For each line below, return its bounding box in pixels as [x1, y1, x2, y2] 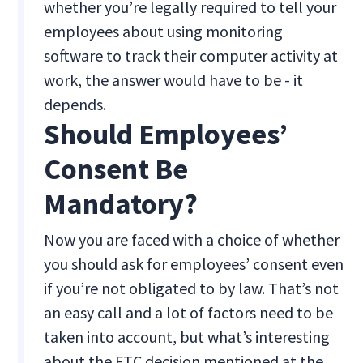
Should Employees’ [44, 116, 288, 153]
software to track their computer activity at [44, 45, 339, 66]
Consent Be [44, 151, 189, 188]
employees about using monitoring [44, 21, 284, 42]
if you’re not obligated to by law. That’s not [44, 278, 340, 299]
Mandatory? [44, 186, 199, 223]
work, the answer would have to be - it [44, 70, 304, 91]
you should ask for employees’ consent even [44, 254, 344, 275]
